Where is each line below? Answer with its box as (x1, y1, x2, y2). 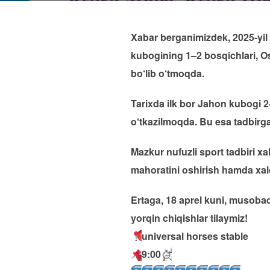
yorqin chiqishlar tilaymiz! (131, 211, 248, 225)
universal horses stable (142, 229, 249, 243)
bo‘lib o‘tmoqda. (131, 66, 204, 80)
